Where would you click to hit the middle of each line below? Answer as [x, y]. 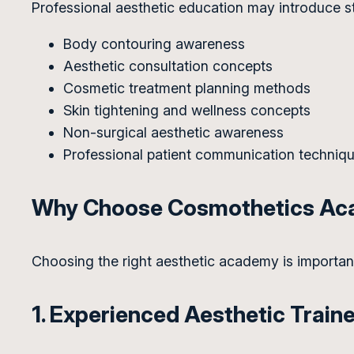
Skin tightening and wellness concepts [187, 110]
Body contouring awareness [154, 43]
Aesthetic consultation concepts [168, 66]
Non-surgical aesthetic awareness [173, 132]
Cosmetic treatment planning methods [187, 88]
